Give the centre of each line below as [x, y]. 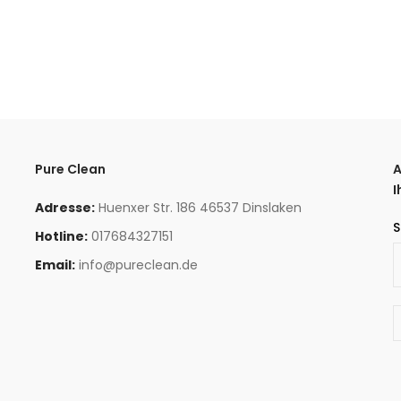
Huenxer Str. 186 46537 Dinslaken [200, 207]
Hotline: [61, 236]
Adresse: [65, 207]
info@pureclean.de [138, 264]
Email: [55, 264]
